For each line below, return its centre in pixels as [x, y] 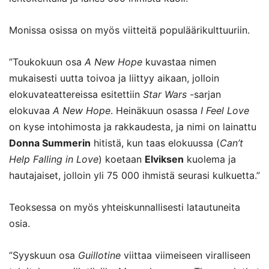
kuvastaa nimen [179, 62]
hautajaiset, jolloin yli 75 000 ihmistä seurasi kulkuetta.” [134, 175]
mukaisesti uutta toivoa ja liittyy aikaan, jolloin [114, 78]
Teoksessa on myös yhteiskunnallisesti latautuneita [125, 207]
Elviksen [164, 159]
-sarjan [204, 94]
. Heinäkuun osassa [156, 110]
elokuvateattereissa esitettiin [76, 94]
